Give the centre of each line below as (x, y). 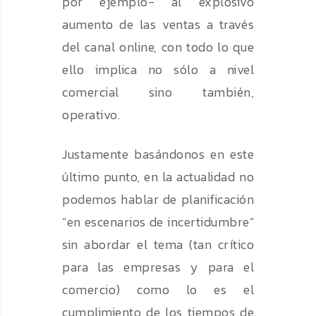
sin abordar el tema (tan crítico (158, 245)
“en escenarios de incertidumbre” (158, 222)
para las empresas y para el (158, 267)
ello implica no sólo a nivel (158, 70)
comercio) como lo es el (158, 290)
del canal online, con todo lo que (158, 47)
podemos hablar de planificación (158, 200)
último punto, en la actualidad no (158, 177)
